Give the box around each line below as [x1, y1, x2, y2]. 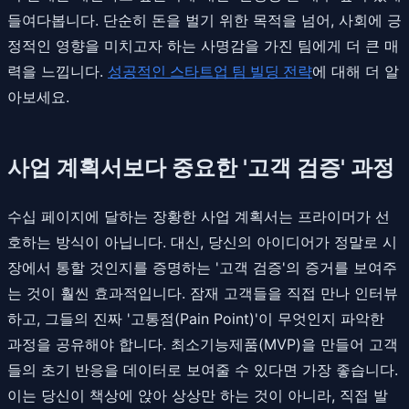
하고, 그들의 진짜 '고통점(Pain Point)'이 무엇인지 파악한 [7, 309, 384, 328]
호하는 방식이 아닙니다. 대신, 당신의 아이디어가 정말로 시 [7, 232, 397, 251]
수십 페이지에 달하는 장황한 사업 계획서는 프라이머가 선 [7, 206, 390, 225]
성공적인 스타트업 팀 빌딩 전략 [108, 61, 312, 80]
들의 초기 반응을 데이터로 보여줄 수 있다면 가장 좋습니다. [7, 360, 398, 379]
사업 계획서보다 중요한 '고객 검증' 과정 [7, 153, 394, 181]
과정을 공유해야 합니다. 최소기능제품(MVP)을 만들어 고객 [7, 334, 398, 353]
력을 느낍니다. [7, 61, 108, 80]
